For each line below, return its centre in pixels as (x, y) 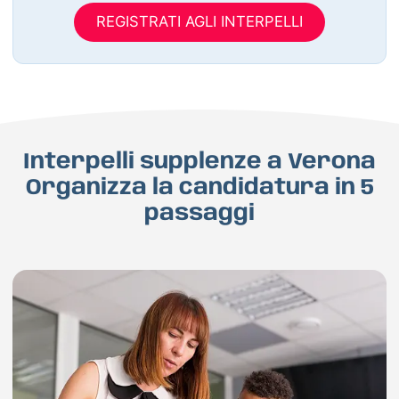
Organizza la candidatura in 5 (199, 187)
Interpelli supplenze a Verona (199, 162)
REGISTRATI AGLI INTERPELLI (199, 22)
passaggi (199, 213)
